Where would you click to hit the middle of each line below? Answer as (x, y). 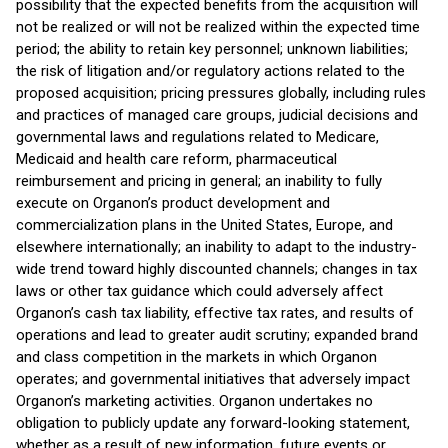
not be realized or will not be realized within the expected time (218, 27)
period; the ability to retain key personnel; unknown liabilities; (212, 49)
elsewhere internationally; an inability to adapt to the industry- (216, 247)
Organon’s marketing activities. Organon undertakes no (194, 401)
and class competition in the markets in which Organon (196, 357)
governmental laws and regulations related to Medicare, (197, 137)
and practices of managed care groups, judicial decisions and (217, 115)
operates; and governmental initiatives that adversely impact (213, 379)
